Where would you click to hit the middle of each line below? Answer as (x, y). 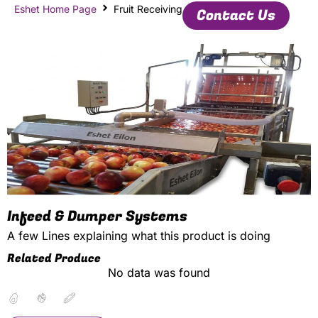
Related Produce (54, 259)
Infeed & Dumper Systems (97, 216)
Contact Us (236, 16)
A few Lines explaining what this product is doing (139, 236)
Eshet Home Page (55, 9)
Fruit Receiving (148, 9)
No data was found (159, 273)
